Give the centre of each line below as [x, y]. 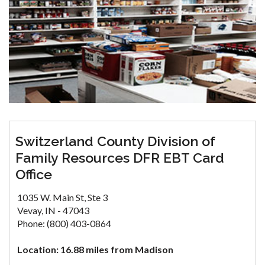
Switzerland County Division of [115, 141]
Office [34, 174]
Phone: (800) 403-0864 [64, 223]
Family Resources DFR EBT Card [120, 157]
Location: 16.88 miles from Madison [95, 249]
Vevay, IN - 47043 [53, 210]
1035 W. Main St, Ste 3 [62, 197]
